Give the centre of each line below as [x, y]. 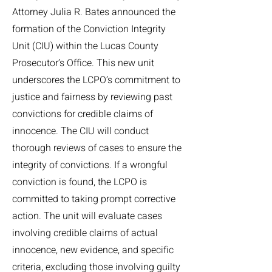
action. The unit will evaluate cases [87, 216]
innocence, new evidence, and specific [93, 250]
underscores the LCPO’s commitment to [96, 80]
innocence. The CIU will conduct [80, 131]
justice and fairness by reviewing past [92, 97]
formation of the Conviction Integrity [89, 29]
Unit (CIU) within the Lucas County [85, 46]
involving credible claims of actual [85, 233]
